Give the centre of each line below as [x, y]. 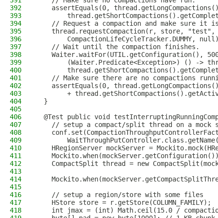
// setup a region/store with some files [120, 195]
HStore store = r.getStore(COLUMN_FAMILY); [124, 202]
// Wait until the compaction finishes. [118, 47]
